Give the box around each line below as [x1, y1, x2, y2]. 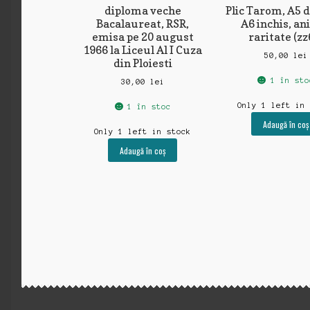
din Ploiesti [113, 55, 172, 70]
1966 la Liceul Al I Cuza [83, 42, 203, 57]
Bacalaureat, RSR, [96, 16, 190, 30]
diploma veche [104, 3, 181, 17]
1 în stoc [127, 102, 172, 111]
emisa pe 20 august [91, 29, 194, 44]
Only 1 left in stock [94, 127, 192, 136]
